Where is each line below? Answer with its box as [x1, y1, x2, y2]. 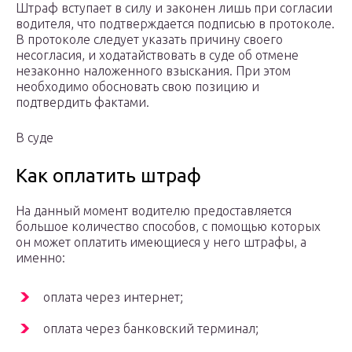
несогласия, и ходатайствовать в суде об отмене [16, 48, 299, 63]
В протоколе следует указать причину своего [16, 32, 283, 47]
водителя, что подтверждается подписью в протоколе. [16, 16, 335, 31]
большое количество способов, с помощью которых [16, 219, 321, 234]
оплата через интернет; [43, 290, 183, 305]
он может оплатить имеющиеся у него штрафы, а [16, 235, 306, 250]
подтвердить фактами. [16, 95, 149, 110]
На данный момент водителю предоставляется [16, 203, 291, 218]
